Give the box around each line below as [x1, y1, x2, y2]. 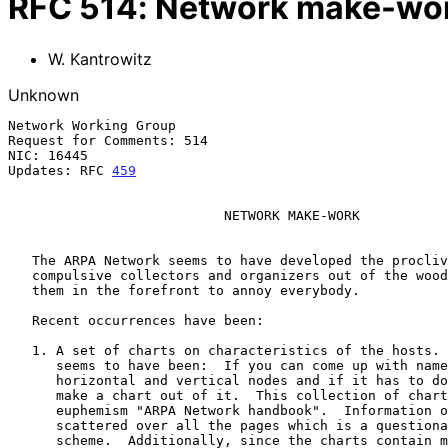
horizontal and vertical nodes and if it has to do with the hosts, [8, 372, 56, 388]
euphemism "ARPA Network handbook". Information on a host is [8, 402, 56, 418]
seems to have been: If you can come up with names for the [8, 357, 56, 373]
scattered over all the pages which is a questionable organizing [8, 417, 56, 433]
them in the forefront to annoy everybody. [8, 282, 32, 298]
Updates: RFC [8, 162, 112, 178]
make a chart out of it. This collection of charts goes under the [8, 387, 56, 403]
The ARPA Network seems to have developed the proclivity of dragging [8, 252, 32, 268]
